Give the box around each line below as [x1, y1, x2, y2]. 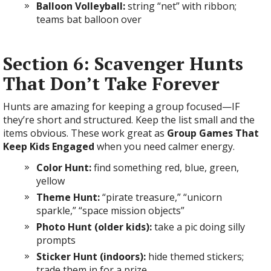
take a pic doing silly [152, 220, 245, 233]
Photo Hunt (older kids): [36, 220, 152, 233]
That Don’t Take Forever [3, 71, 220, 96]
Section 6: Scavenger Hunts [3, 51, 243, 76]
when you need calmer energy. [94, 140, 235, 153]
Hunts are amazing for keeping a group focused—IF [3, 100, 240, 113]
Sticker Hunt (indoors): [36, 250, 146, 263]
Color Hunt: [36, 161, 91, 174]
